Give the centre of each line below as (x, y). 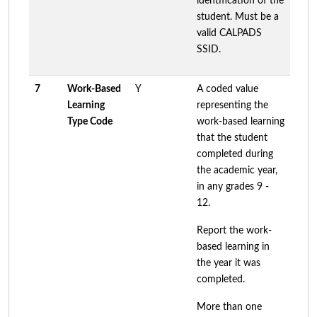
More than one (229, 307)
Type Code (90, 121)
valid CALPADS (229, 33)
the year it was (229, 263)
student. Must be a (238, 17)
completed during (235, 154)
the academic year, (237, 170)
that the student (232, 138)
